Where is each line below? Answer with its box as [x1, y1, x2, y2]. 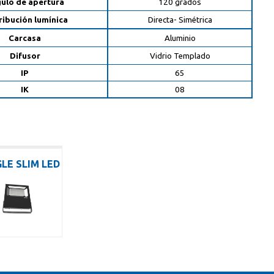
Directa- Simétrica [147, 15, 212, 24]
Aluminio [164, 34, 196, 43]
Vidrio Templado [149, 51, 210, 61]
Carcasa [9, 34, 42, 43]
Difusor [9, 51, 40, 61]
